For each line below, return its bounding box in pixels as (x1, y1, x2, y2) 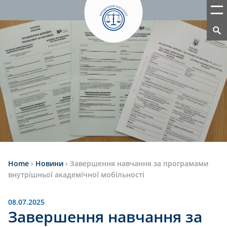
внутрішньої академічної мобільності (8, 170, 144, 179)
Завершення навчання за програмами (70, 159, 208, 168)
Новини (35, 159, 63, 168)
